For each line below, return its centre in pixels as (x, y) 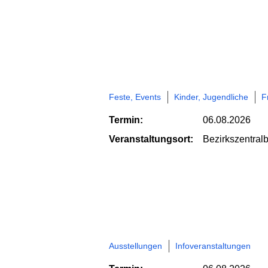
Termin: (126, 120)
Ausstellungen (135, 246)
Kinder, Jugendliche (211, 97)
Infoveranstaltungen (213, 246)
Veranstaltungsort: (151, 139)
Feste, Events (135, 97)
